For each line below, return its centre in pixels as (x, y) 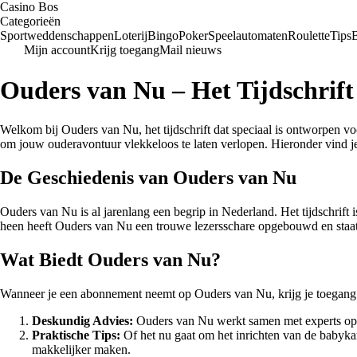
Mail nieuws (190, 50)
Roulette (309, 35)
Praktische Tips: (76, 335)
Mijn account (57, 50)
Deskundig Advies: (82, 320)
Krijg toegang (125, 50)
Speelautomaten (248, 35)
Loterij (131, 35)
